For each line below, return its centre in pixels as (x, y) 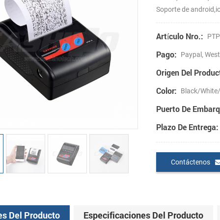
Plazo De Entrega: (188, 127)
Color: (167, 91)
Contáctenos (191, 162)
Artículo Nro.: (180, 36)
